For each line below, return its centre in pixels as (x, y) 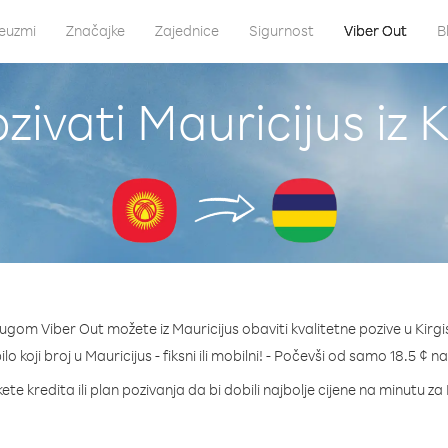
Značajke (95, 30)
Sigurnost (281, 30)
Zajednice (186, 30)
